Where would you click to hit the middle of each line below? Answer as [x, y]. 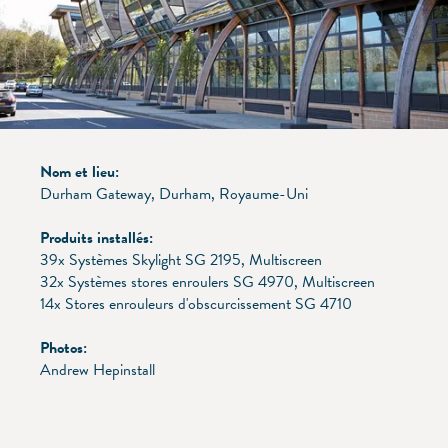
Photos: [63, 347]
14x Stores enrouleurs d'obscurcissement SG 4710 [196, 303]
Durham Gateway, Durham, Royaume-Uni [174, 193]
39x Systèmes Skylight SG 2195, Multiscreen [181, 259]
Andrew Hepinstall [97, 369]
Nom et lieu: [79, 171]
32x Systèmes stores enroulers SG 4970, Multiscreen [207, 281]
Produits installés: [96, 237]
